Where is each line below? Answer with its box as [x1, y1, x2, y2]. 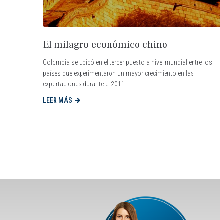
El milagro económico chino [43, 38, 167, 51]
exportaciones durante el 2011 [43, 80, 125, 88]
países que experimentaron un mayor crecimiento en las [43, 69, 194, 77]
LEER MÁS [43, 96, 72, 104]
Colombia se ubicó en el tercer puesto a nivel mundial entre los [43, 58, 212, 66]
